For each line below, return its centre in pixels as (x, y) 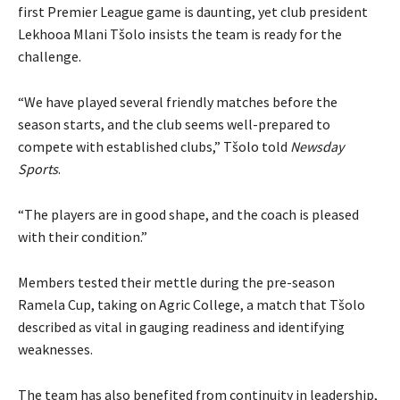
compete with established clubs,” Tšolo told (154, 146)
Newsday (317, 146)
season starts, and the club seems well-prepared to (174, 124)
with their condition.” (83, 236)
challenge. (50, 56)
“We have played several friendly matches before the (178, 101)
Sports (38, 168)
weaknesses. (55, 349)
